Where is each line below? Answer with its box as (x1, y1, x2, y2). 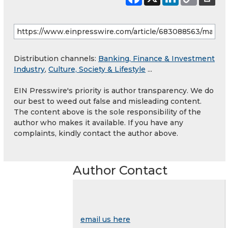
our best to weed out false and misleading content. (14, 96, 202, 106)
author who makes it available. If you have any (14, 118, 183, 127)
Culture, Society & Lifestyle (48, 64, 146, 74)
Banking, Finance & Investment (98, 53, 215, 63)
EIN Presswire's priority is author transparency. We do (14, 85, 214, 95)
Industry (14, 64, 45, 74)
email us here (80, 214, 130, 224)
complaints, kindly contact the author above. (14, 128, 178, 138)
